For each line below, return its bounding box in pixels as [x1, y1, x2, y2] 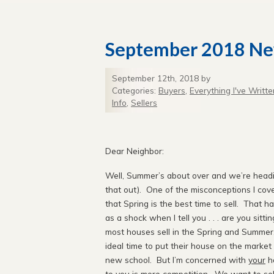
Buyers [158, 85, 185, 96]
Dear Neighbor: [105, 146, 164, 157]
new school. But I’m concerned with [105, 254, 248, 265]
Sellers [131, 97, 157, 108]
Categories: [112, 85, 158, 96]
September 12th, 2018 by [112, 73, 210, 84]
